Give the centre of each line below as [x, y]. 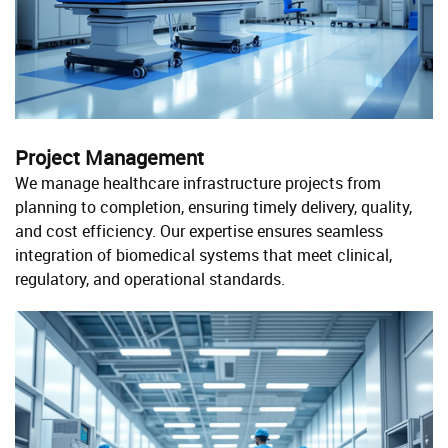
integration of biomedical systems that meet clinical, [203, 254]
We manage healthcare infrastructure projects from [198, 182]
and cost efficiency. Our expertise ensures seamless [199, 230]
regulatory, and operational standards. [150, 278]
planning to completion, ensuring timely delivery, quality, [213, 206]
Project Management [109, 157]
